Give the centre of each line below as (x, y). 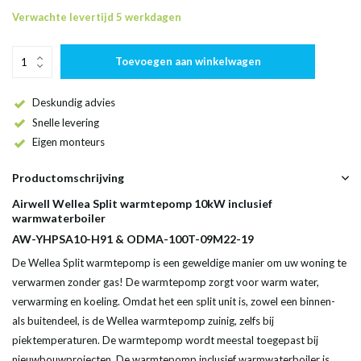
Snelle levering (66, 122)
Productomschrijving (68, 178)
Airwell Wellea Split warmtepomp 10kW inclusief (142, 204)
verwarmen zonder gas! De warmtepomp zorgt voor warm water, (166, 282)
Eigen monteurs (68, 142)
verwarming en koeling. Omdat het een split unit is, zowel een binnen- (174, 302)
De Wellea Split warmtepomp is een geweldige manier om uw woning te (179, 263)
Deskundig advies (74, 102)
